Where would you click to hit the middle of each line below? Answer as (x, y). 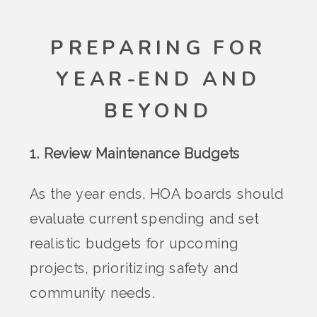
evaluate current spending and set (144, 219)
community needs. (93, 293)
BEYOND (158, 111)
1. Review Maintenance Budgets (135, 154)
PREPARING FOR (158, 48)
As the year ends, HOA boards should (157, 194)
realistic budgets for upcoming (134, 244)
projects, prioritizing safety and (134, 269)
